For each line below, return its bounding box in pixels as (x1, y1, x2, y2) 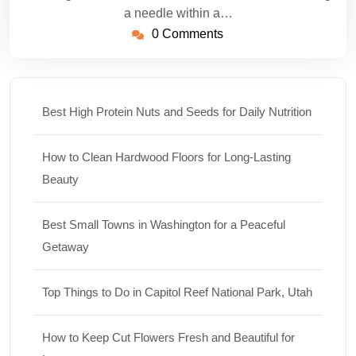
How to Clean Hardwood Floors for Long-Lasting (42, 149, 291, 164)
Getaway (42, 239, 89, 253)
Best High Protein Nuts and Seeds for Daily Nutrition (42, 104, 311, 118)
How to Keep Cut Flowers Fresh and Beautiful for (42, 330, 295, 344)
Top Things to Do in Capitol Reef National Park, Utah (42, 284, 312, 299)
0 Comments (151, 26, 223, 41)
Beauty (42, 172, 79, 186)
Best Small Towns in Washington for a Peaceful (42, 217, 285, 231)
